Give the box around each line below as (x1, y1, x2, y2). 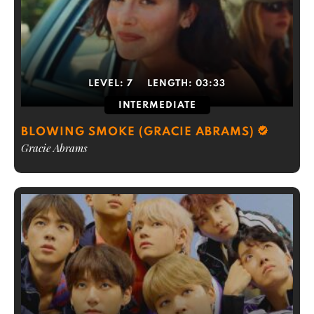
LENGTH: (147, 79, 196, 88)
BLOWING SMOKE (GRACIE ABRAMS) (21, 126, 254, 138)
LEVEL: (88, 79, 127, 88)
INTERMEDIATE (118, 101, 196, 110)
